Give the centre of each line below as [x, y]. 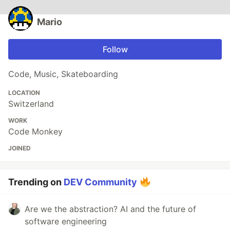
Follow [115, 50]
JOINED [20, 148]
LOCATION [24, 93]
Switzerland [31, 104]
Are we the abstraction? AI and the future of [110, 209]
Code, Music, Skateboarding [63, 74]
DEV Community [100, 182]
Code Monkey [35, 132]
